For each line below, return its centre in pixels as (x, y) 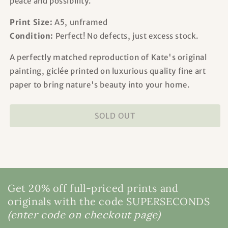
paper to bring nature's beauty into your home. (100, 85)
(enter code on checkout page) (84, 215)
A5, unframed (81, 22)
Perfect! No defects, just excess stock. (126, 36)
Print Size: (32, 22)
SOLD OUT (115, 116)
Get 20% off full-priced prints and (93, 188)
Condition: (32, 36)
